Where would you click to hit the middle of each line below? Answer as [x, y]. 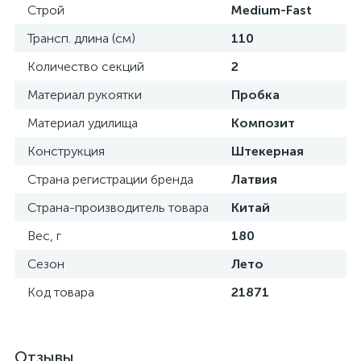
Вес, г [44, 236]
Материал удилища [83, 123]
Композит [263, 123]
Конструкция [66, 151]
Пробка [255, 95]
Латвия [254, 179]
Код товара [61, 292]
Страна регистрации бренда [110, 179]
